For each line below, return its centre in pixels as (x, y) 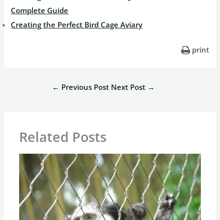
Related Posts (63, 137)
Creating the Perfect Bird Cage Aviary (77, 25)
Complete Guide (40, 11)
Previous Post (84, 87)
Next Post (129, 87)
